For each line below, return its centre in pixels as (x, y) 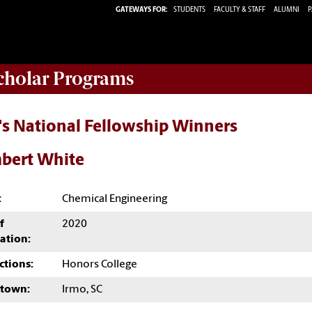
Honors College (100, 264)
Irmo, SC (82, 289)
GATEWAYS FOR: (142, 10)
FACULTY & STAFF (240, 10)
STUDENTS (190, 10)
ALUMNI (287, 10)
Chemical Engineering (115, 199)
